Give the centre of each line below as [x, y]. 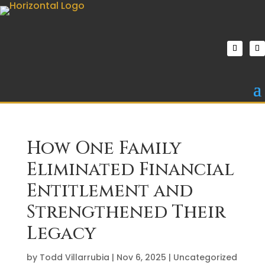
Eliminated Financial [130, 169]
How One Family [104, 148]
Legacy [61, 233]
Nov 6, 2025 [141, 257]
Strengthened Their [126, 212]
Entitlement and [109, 191]
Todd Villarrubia [74, 257]
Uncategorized [205, 257]
